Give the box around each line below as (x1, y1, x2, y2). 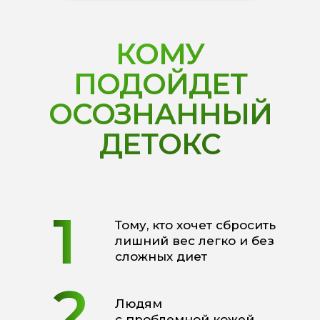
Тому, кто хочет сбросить (115, 218, 276, 232)
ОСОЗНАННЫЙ (48, 96, 272, 131)
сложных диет (115, 249, 207, 264)
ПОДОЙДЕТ (73, 66, 247, 101)
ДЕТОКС (99, 126, 221, 161)
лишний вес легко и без (115, 234, 274, 248)
